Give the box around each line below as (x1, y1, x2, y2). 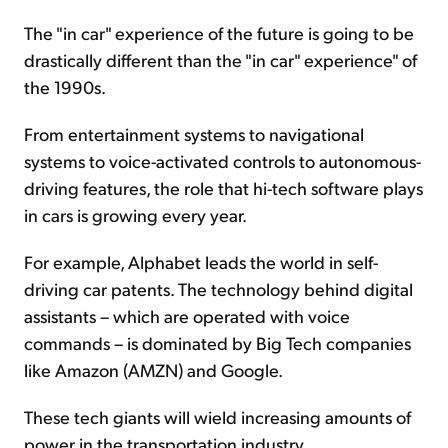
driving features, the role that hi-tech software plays (24, 175, 423, 199)
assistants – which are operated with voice (24, 303, 350, 327)
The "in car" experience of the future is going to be (24, 20, 414, 44)
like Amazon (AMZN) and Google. (24, 357, 283, 381)
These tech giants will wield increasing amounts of (24, 404, 411, 428)
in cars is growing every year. (24, 202, 247, 226)
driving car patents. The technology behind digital (24, 276, 413, 300)
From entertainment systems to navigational (24, 121, 364, 145)
